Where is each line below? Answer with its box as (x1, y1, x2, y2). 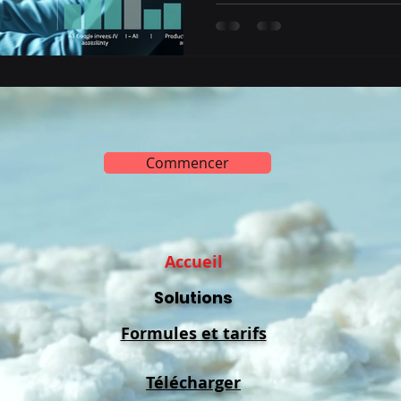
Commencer (146, 152, 229, 173)
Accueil (164, 250, 223, 273)
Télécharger (146, 371, 241, 394)
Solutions (154, 286, 233, 309)
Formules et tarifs (120, 321, 267, 345)
